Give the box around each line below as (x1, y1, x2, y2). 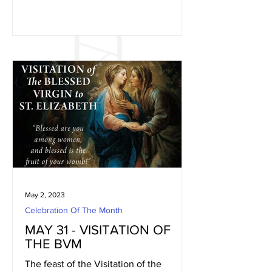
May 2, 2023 (25, 191, 65, 199)
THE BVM (25, 237, 82, 251)
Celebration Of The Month (25, 205, 123, 215)
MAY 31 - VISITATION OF (25, 223, 171, 237)
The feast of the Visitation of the (25, 259, 161, 269)
